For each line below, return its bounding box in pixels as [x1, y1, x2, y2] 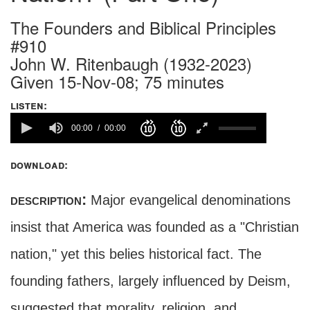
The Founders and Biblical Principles [10, 15, 276, 39]
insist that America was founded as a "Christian [10, 219, 299, 235]
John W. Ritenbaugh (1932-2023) [10, 51, 252, 75]
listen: [10, 98, 47, 113]
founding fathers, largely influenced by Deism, [10, 273, 291, 289]
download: [10, 157, 68, 172]
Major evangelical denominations [86, 192, 291, 208]
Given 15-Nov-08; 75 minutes [10, 69, 224, 93]
